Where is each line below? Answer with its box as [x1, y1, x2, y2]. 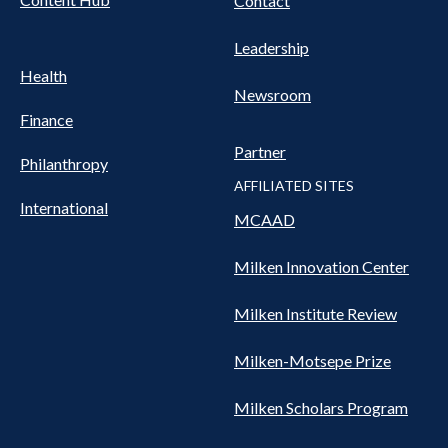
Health [20, 65, 67, 85]
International [20, 197, 108, 217]
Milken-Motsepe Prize [234, 350, 391, 370]
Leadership [234, 37, 309, 57]
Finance [20, 109, 73, 129]
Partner [234, 141, 286, 161]
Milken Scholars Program [234, 397, 408, 417]
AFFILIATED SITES [234, 176, 354, 194]
